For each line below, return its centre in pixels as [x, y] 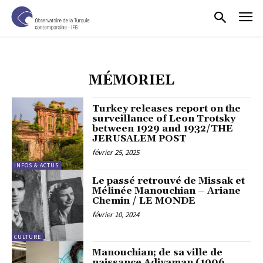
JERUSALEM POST [139, 139]
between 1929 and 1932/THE [163, 129]
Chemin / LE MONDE [144, 200]
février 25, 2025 [116, 153]
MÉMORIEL [131, 81]
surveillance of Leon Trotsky [164, 119]
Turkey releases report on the [167, 109]
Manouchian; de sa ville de [158, 253]
